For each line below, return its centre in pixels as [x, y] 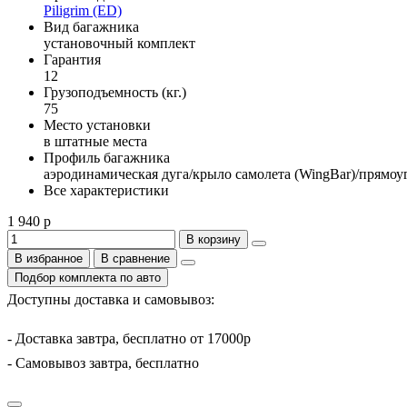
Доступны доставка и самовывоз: [111, 299]
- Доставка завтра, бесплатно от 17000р [129, 338]
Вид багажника [91, 26]
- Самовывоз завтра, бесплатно [103, 362]
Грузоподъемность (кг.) [115, 92]
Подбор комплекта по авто [88, 277]
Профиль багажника [107, 157]
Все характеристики [106, 190]
